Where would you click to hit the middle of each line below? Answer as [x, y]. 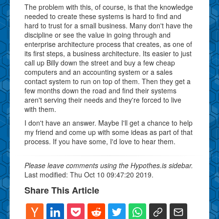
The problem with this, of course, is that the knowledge [109, 7]
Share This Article [62, 190]
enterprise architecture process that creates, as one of [108, 44]
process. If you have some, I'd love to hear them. [100, 141]
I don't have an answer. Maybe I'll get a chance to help [109, 122]
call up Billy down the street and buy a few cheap [100, 62]
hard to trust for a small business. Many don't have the [109, 25]
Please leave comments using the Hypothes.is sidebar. [109, 165]
